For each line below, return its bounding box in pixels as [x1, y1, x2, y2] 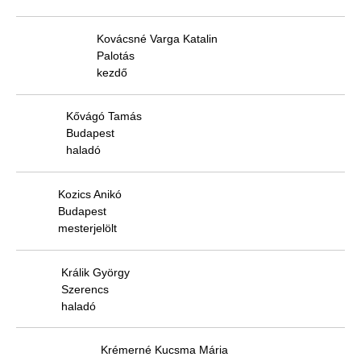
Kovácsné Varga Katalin [97, 31, 218, 45]
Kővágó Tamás [66, 110, 142, 123]
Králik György [61, 265, 130, 279]
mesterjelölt [58, 221, 117, 234]
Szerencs [61, 282, 109, 296]
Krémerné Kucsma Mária [101, 343, 228, 357]
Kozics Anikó [58, 187, 122, 201]
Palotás [97, 48, 135, 62]
